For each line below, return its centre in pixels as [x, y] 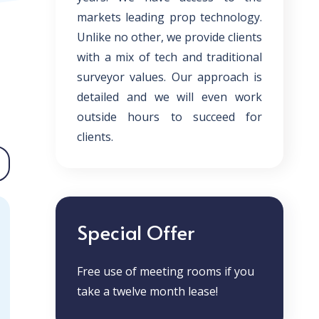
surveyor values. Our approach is [169, 77]
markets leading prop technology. [169, 17]
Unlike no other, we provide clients [169, 37]
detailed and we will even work [169, 97]
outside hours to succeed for [169, 117]
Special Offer [136, 232]
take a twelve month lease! [147, 291]
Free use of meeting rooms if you [166, 271]
